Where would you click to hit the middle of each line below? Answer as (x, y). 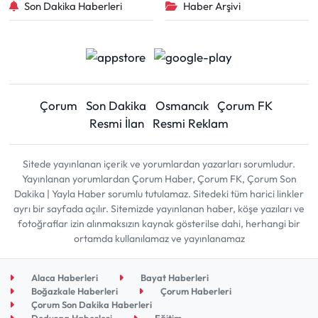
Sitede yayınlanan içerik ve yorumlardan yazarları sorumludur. (159, 164)
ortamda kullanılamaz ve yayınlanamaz (159, 238)
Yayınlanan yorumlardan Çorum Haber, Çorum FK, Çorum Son (159, 179)
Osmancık (182, 105)
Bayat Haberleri (174, 278)
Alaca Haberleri (64, 278)
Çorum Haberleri (195, 291)
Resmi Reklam (191, 123)
